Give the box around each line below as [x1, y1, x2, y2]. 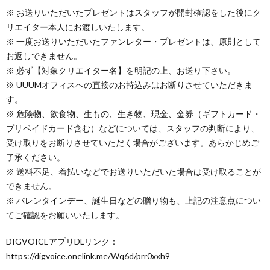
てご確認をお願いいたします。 [6, 210, 124, 220]
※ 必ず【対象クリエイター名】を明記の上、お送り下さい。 [6, 65, 236, 75]
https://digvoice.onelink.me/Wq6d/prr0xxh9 [6, 251, 170, 261]
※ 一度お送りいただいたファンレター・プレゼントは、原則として [6, 36, 261, 46]
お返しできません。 [6, 51, 82, 61]
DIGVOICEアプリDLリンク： [6, 236, 118, 246]
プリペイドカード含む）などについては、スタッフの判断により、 [6, 123, 259, 133]
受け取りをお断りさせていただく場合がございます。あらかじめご [6, 137, 259, 148]
